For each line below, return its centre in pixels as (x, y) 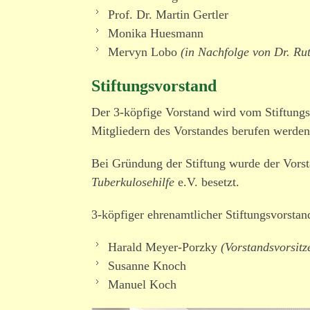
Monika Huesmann (156, 33)
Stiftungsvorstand (154, 86)
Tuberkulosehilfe (133, 182)
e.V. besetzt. (207, 182)
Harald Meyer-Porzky (164, 247)
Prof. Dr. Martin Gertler (168, 15)
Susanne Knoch (147, 266)
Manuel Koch (142, 284)
